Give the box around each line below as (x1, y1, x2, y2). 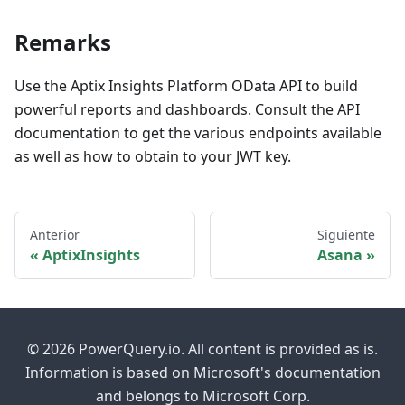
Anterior (30, 226, 80, 244)
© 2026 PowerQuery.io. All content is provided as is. (27, 339, 378, 360)
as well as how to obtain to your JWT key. (14, 146, 291, 167)
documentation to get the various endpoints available (14, 123, 381, 144)
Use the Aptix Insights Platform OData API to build (14, 76, 358, 97)
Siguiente (317, 226, 375, 244)
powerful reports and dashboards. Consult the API (14, 99, 360, 120)
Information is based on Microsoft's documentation (24, 363, 381, 383)
